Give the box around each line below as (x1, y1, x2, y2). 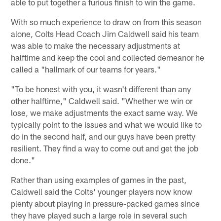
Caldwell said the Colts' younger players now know (11, 186, 193, 196)
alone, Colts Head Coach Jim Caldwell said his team (11, 28, 199, 38)
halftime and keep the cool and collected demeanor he (11, 52, 205, 62)
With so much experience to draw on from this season (11, 16, 202, 27)
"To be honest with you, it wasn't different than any (11, 83, 191, 94)
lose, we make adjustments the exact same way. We (11, 107, 198, 117)
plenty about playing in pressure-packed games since (11, 198, 200, 208)
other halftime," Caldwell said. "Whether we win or (11, 95, 193, 106)
